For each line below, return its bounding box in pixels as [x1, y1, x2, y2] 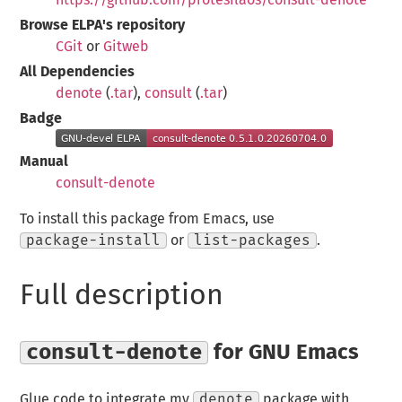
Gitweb [103, 39, 150, 54]
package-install [26, 232, 162, 248]
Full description [20, 282, 224, 311]
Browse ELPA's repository [20, 17, 186, 32]
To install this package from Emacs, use [20, 211, 275, 226]
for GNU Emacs [208, 341, 360, 363]
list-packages [194, 232, 311, 248]
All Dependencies [20, 64, 135, 79]
